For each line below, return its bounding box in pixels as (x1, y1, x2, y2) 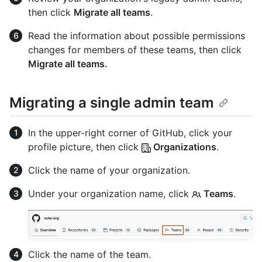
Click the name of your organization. (28, 164, 190, 176)
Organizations (151, 140, 216, 153)
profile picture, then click (28, 140, 142, 153)
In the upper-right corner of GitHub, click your (28, 126, 232, 139)
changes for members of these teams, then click (28, 43, 242, 56)
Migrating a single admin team (9, 94, 214, 111)
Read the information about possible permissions (28, 29, 245, 42)
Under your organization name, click (28, 187, 192, 199)
